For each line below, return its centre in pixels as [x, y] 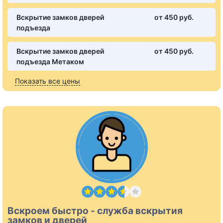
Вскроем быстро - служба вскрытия [95, 211]
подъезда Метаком [50, 62]
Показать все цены [48, 81]
